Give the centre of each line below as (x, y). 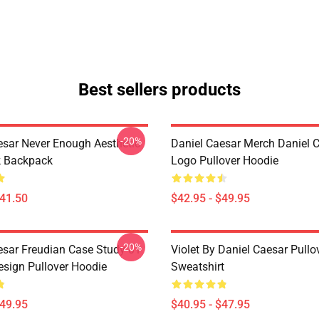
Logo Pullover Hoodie (225, 161)
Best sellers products (159, 90)
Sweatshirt (198, 267)
